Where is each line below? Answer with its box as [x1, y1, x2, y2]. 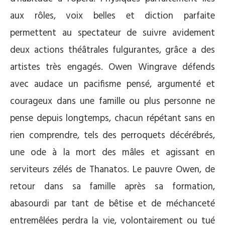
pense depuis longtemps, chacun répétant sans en [10, 111, 215, 126]
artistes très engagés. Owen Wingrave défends [10, 60, 215, 75]
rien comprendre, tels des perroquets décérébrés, [10, 128, 215, 143]
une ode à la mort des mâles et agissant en [10, 145, 215, 160]
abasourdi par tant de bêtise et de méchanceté [10, 196, 215, 211]
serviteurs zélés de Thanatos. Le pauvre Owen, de [10, 162, 215, 177]
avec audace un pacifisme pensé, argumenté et [10, 77, 215, 92]
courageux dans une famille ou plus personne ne [10, 94, 215, 109]
